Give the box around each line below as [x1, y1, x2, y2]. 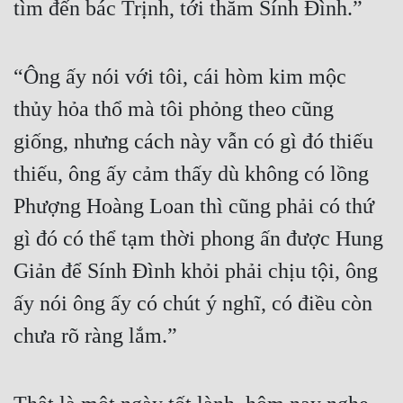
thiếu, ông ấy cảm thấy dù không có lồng [13, 162, 369, 186]
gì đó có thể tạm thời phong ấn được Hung [13, 227, 383, 251]
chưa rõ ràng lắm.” [13, 324, 177, 348]
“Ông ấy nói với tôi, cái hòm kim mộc [13, 65, 346, 89]
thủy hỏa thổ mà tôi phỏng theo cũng [13, 97, 334, 121]
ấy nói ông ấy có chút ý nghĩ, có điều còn [13, 291, 372, 316]
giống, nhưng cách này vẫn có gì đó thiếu [13, 130, 373, 154]
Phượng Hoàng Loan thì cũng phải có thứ [13, 194, 374, 219]
